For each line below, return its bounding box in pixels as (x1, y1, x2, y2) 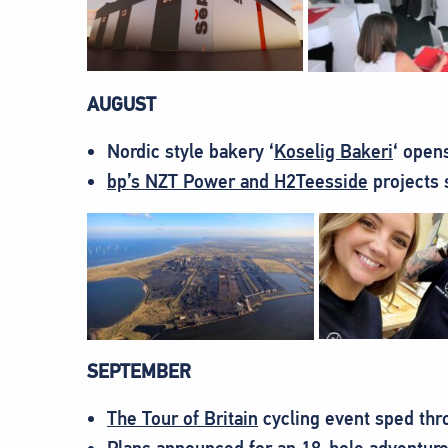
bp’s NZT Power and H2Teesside (107, 169, 368, 193)
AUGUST (87, 92, 156, 116)
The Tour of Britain (107, 406, 258, 430)
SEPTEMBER (87, 359, 191, 383)
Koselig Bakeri (274, 139, 393, 163)
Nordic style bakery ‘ (107, 139, 274, 163)
